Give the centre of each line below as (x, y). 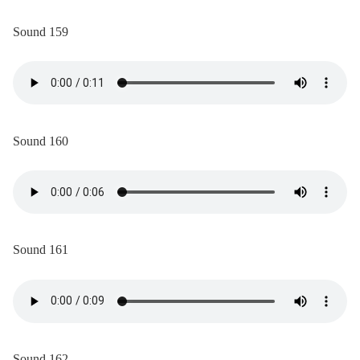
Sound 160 (41, 141)
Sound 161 (41, 250)
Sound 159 (41, 31)
